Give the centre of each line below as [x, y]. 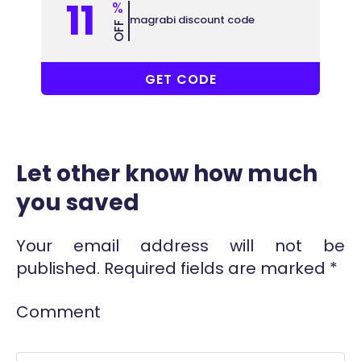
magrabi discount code [192, 19]
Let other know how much [167, 173]
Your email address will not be [180, 245]
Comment [58, 311]
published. [58, 268]
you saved [78, 202]
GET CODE [181, 79]
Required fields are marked [215, 268]
